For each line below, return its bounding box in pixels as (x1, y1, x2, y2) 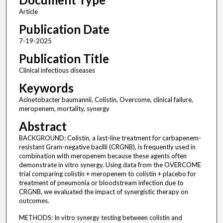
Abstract (18, 119, 67, 134)
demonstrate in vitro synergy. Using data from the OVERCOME (18, 161, 201, 169)
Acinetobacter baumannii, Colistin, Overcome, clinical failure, (18, 96, 193, 104)
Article (18, 7, 38, 16)
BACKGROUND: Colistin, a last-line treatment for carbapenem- (18, 134, 201, 142)
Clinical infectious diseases (18, 66, 95, 75)
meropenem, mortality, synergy (18, 105, 110, 113)
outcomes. (18, 197, 49, 205)
